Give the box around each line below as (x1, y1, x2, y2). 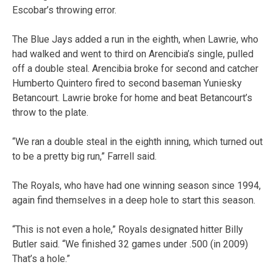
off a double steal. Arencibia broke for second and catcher (12, 62, 258, 74)
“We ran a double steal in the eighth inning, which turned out (12, 135, 263, 147)
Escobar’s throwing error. (12, 4, 116, 16)
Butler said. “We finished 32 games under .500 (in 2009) (12, 238, 248, 250)
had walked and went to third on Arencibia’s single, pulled (12, 48, 253, 60)
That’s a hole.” (12, 252, 70, 264)
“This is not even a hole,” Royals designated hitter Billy (12, 223, 243, 235)
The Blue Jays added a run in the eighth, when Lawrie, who (12, 33, 258, 45)
